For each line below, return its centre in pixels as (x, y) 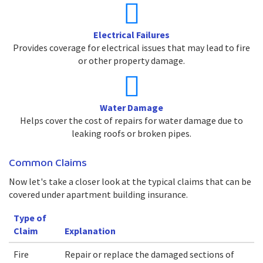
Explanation (90, 231)
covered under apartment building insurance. (98, 194)
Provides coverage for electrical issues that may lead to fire (131, 48)
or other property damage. (131, 60)
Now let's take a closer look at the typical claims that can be (130, 181)
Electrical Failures (131, 35)
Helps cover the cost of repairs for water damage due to (131, 120)
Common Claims (48, 163)
